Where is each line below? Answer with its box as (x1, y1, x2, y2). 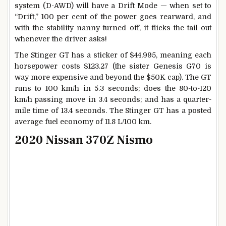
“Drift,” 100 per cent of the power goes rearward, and (15, 13, 211, 21)
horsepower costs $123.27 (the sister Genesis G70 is (15, 62, 211, 70)
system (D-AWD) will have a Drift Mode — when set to (15, 2, 211, 10)
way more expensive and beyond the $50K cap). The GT (15, 73, 211, 81)
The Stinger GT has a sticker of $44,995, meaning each (15, 50, 211, 59)
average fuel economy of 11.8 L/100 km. (15, 117, 151, 126)
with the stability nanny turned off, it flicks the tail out (15, 24, 211, 32)
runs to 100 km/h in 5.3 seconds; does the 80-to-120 (15, 84, 211, 92)
